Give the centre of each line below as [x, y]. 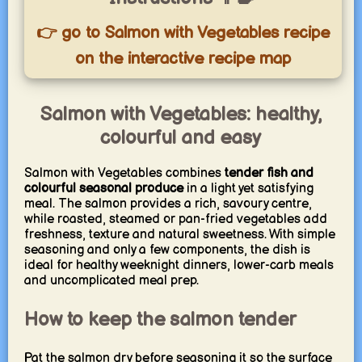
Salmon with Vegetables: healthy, [181, 114]
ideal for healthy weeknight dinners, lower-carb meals [179, 265]
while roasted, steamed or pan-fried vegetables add [175, 219]
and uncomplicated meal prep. [111, 280]
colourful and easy [181, 138]
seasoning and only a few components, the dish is [167, 250]
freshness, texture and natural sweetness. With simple [179, 234]
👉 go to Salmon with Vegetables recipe [183, 33]
